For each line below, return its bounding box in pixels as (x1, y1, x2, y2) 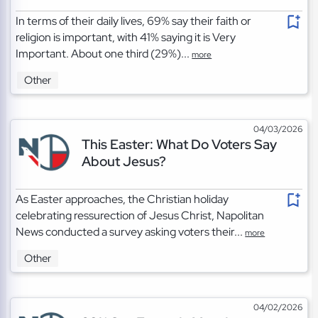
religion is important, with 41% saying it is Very (16, 29, 236, 45)
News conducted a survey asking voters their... (16, 224, 246, 239)
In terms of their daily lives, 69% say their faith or (16, 13, 252, 28)
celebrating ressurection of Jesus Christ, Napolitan (16, 207, 265, 223)
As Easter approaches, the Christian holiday (16, 191, 229, 207)
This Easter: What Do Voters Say (81, 134, 277, 153)
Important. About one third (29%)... (16, 45, 192, 61)
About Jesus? (81, 151, 166, 170)
